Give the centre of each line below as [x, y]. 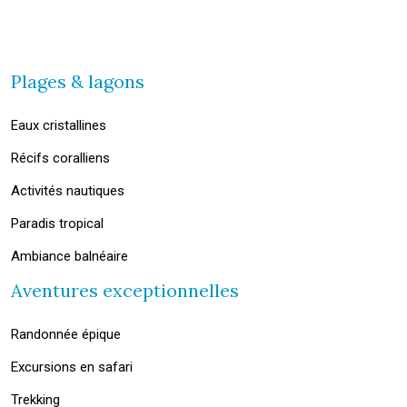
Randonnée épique [66, 334]
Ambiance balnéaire [69, 256]
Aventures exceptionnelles [125, 290]
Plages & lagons [78, 81]
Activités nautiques [68, 191]
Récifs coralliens [60, 158]
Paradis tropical [57, 223]
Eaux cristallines [59, 125]
